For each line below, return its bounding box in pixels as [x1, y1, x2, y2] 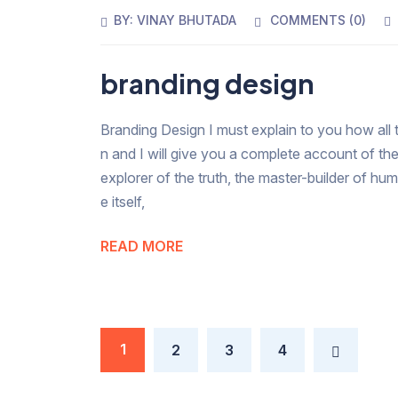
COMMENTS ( [270, 12, 354, 28]
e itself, [100, 193, 146, 211]
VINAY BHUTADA [137, 12, 237, 28]
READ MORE [100, 237, 184, 256]
